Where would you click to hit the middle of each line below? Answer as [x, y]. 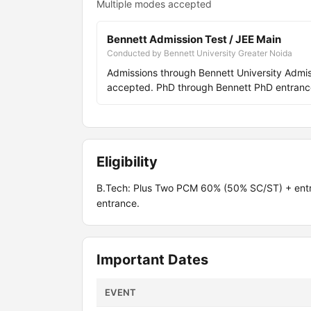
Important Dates [152, 260]
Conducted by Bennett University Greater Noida [200, 53]
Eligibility [127, 162]
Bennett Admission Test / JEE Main [194, 39]
